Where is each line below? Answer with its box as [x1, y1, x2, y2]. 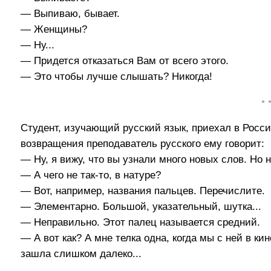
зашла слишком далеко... [21, 248, 142, 260]
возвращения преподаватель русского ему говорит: [21, 138, 265, 150]
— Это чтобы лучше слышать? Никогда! [21, 70, 213, 82]
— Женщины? [21, 23, 88, 35]
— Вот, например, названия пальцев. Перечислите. [21, 185, 266, 197]
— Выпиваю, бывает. [21, 7, 120, 19]
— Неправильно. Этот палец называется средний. [21, 217, 261, 229]
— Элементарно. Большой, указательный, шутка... [21, 201, 262, 213]
